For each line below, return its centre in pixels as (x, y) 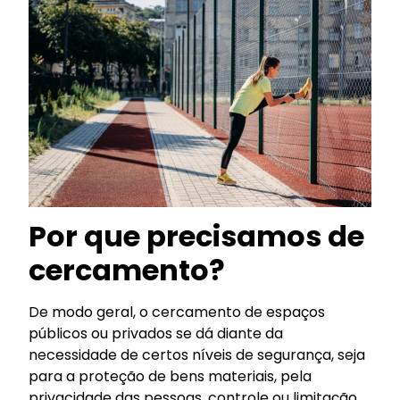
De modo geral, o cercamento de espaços (177, 312)
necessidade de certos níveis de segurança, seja (197, 355)
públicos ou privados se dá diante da (156, 334)
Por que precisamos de (197, 237)
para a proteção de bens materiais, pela (171, 377)
